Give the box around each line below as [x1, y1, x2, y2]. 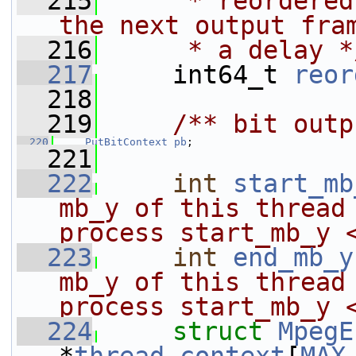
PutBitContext [85, 136, 168, 148]
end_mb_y [233, 243, 354, 272]
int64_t [97, 60, 293, 89]
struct [172, 317, 278, 346]
